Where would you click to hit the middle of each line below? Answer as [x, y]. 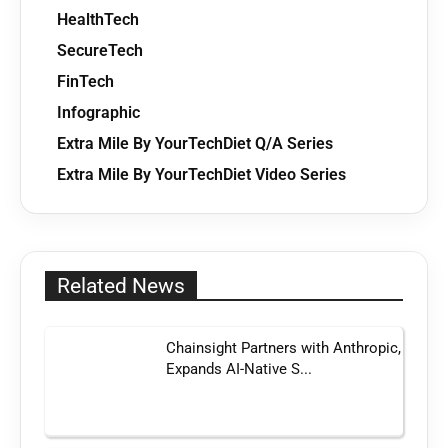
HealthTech [98, 20]
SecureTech [100, 51]
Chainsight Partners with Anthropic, [284, 348]
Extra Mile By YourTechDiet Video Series [201, 175]
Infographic [98, 113]
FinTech [85, 82]
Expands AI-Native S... [239, 369]
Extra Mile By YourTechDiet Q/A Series [195, 144]
